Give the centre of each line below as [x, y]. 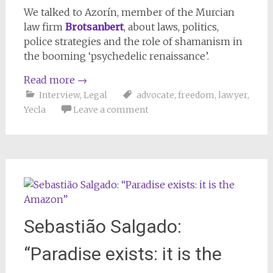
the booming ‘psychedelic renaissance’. [116, 56]
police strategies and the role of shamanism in [133, 42]
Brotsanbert [94, 27]
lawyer [232, 95]
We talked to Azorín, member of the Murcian [129, 12]
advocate [155, 95]
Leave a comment [111, 110]
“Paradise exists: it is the [122, 254]
